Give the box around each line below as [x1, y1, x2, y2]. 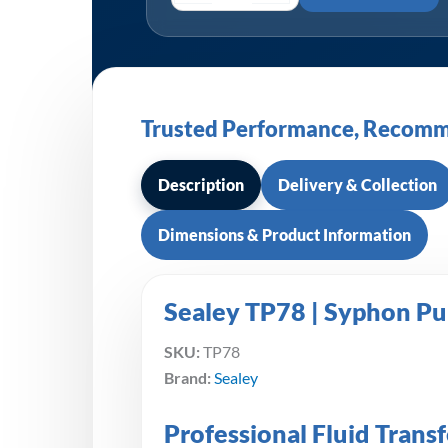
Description [158, 174, 244, 194]
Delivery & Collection [278, 174, 437, 194]
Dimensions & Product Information [158, 224, 411, 244]
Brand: [164, 367, 211, 387]
